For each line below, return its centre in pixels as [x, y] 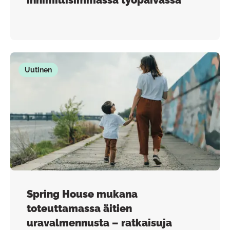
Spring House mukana [82, 194]
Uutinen [38, 70]
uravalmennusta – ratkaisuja [99, 223]
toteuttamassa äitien [79, 208]
